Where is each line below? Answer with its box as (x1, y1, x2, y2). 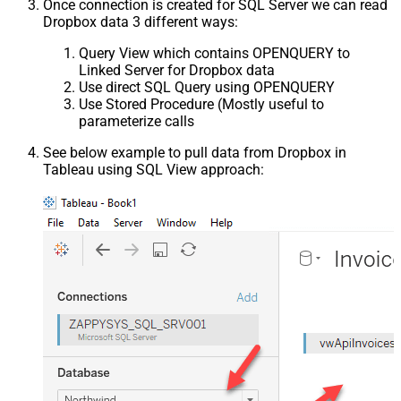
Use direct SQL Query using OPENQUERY (79, 79, 335, 97)
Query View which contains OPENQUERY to (79, 45, 350, 63)
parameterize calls (79, 113, 194, 131)
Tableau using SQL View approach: (43, 161, 264, 179)
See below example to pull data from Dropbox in (43, 144, 346, 162)
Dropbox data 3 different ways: (43, 13, 238, 31)
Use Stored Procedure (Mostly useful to (79, 96, 324, 114)
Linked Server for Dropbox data (79, 62, 275, 80)
